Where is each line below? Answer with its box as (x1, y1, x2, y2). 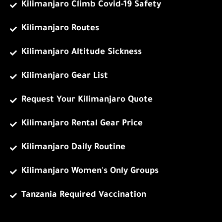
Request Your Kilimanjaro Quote (21, 96, 153, 106)
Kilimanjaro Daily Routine (21, 143, 125, 153)
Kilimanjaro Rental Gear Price (21, 119, 143, 129)
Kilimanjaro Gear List (21, 72, 108, 82)
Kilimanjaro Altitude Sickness (21, 48, 142, 58)
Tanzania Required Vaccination (21, 191, 146, 201)
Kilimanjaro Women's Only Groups (21, 167, 159, 177)
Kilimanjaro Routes (21, 24, 99, 34)
